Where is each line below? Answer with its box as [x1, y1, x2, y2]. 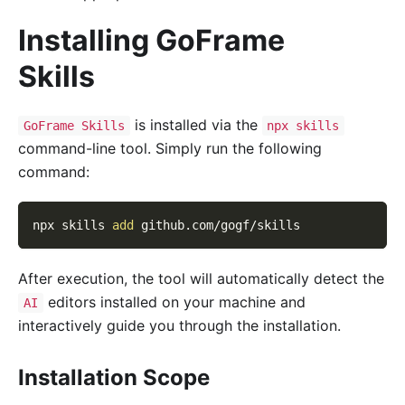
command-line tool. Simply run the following [18, 139, 322, 158]
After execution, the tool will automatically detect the [18, 269, 384, 288]
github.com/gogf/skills [134, 218, 300, 233]
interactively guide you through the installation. [18, 316, 341, 335]
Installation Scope [18, 364, 210, 391]
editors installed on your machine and [42, 293, 306, 312]
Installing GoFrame [18, 22, 285, 58]
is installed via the [129, 115, 262, 134]
